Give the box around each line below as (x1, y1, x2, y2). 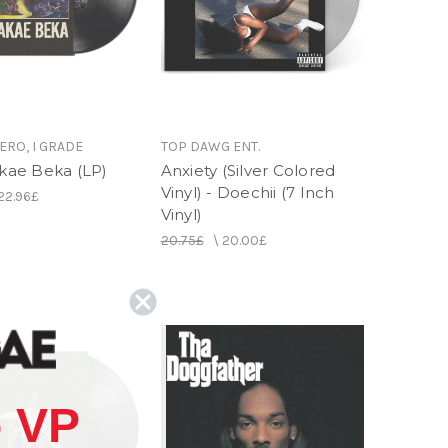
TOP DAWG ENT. (160, 137, 260, 155)
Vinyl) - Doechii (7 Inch (160, 182, 335, 202)
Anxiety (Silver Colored (160, 160, 336, 180)
